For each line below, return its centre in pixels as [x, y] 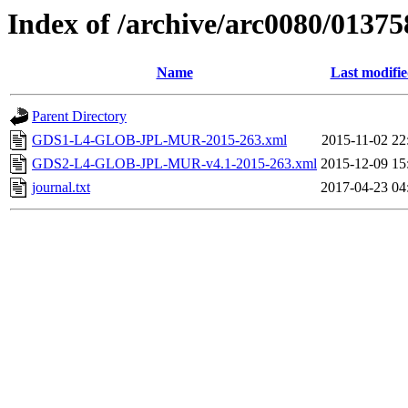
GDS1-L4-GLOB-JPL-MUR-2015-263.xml [159, 140]
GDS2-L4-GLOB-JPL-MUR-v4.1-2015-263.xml [174, 164]
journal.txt [61, 188]
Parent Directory [79, 117]
